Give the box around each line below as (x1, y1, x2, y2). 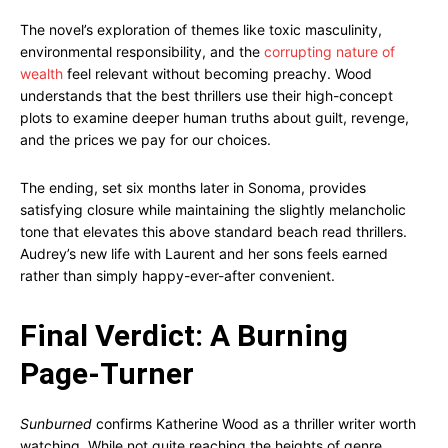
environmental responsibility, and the (20, 43, 264, 60)
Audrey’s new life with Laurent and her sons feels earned (20, 245, 388, 262)
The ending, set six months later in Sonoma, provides (20, 179, 366, 196)
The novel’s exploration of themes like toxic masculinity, (20, 21, 382, 38)
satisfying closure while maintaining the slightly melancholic (20, 201, 406, 218)
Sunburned (20, 415, 92, 432)
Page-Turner (20, 356, 194, 391)
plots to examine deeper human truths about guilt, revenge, (20, 109, 409, 126)
